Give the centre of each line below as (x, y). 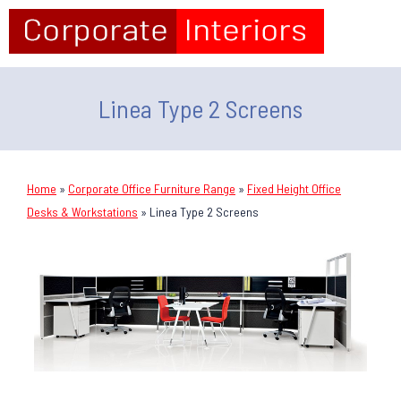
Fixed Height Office (294, 188)
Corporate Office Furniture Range (152, 188)
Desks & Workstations (82, 212)
